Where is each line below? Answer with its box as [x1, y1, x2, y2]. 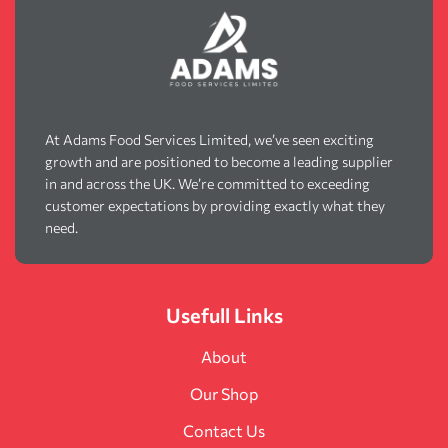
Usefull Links [165, 302, 283, 327]
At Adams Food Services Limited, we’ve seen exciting [45, 130, 374, 148]
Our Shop [190, 383, 258, 403]
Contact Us [183, 420, 265, 440]
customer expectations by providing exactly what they [45, 196, 385, 214]
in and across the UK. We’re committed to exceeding [45, 174, 370, 192]
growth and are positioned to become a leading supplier [45, 152, 393, 170]
